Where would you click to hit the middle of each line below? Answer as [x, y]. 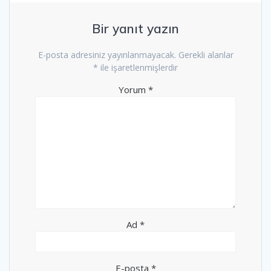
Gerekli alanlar [206, 55]
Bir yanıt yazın [135, 29]
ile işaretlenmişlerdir [138, 68]
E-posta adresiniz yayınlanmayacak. [107, 55]
